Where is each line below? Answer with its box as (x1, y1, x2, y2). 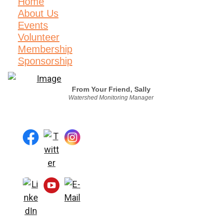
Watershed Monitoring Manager (68, 94, 154, 102)
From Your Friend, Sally (71, 85, 151, 94)
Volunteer (18, 32, 59, 43)
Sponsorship (18, 55, 72, 67)
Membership (18, 44, 72, 55)
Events (18, 20, 48, 31)
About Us (18, 8, 58, 19)
